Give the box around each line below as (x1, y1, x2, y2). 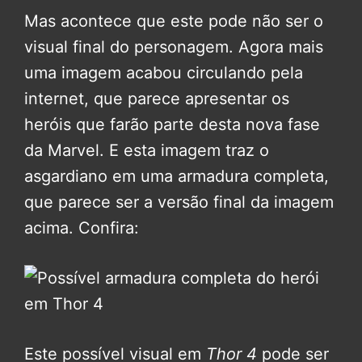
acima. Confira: (24, 217, 139, 238)
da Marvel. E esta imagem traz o (24, 140, 269, 160)
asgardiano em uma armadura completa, (24, 166, 329, 186)
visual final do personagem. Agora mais (24, 36, 323, 57)
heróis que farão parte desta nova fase (24, 114, 320, 134)
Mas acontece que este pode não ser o (24, 11, 323, 31)
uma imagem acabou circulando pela (24, 62, 303, 82)
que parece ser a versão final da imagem (24, 192, 334, 212)
